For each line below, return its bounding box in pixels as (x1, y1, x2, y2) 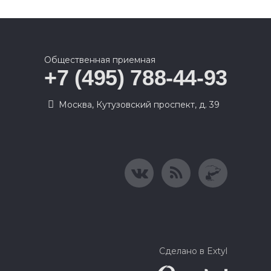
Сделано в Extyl (159, 246, 227, 256)
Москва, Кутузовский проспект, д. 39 (59, 99, 220, 110)
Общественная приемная (44, 54, 156, 65)
